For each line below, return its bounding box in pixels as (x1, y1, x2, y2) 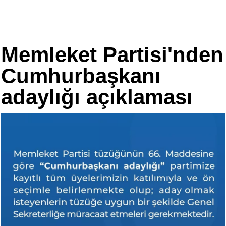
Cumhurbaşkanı (1, 64, 161, 88)
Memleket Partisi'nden (1, 43, 223, 67)
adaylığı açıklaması (1, 85, 193, 109)
